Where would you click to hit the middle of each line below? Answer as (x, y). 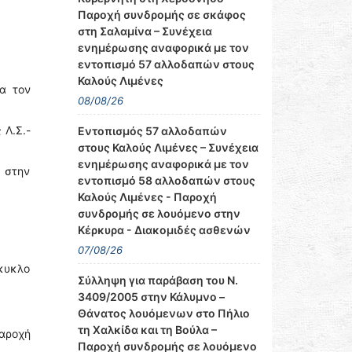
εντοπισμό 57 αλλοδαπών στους (166, 64)
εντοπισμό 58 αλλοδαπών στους (166, 180)
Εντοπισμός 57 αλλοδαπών (152, 131)
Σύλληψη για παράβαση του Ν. (158, 280)
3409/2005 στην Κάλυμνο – (151, 297)
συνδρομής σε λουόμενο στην (159, 213)
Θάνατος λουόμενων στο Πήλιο (163, 313)
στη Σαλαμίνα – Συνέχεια (145, 31)
